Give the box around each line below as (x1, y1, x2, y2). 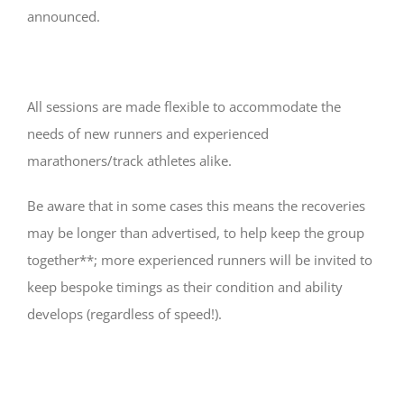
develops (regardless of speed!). (27, 305, 222, 323)
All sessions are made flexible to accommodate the (27, 97, 341, 115)
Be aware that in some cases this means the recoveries (27, 197, 365, 215)
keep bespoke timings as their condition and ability (27, 278, 343, 296)
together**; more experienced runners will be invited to (27, 251, 372, 269)
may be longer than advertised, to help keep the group (27, 224, 364, 242)
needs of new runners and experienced (27, 124, 269, 142)
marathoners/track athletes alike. (27, 151, 232, 170)
